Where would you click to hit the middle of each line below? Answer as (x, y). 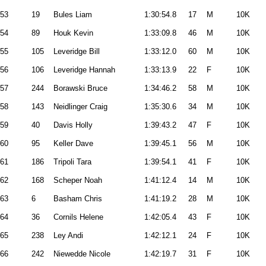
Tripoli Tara (72, 162)
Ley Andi (68, 235)
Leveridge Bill (77, 51)
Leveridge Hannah (84, 70)
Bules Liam (73, 15)
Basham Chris (78, 199)
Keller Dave (73, 143)
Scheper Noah (78, 180)
